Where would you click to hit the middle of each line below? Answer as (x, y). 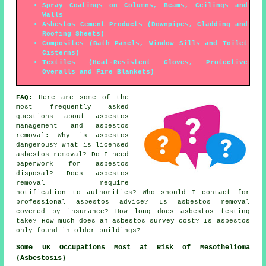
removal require (72, 183)
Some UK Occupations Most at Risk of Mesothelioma (133, 247)
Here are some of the (81, 97)
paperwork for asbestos (72, 164)
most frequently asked (72, 107)
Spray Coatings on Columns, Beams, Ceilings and (145, 5)
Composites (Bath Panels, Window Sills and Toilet (145, 43)
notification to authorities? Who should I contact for (133, 192)
